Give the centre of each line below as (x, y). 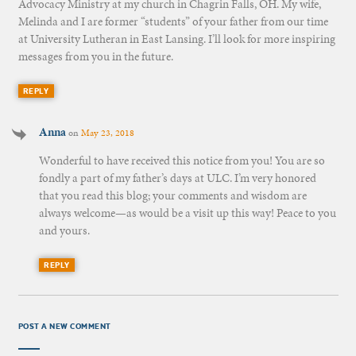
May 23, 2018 (107, 132)
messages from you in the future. (95, 56)
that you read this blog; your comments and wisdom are (172, 195)
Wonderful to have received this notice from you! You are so (182, 160)
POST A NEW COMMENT (64, 327)
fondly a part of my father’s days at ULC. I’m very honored (177, 178)
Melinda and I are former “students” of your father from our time (173, 21)
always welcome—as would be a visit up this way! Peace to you (187, 213)
